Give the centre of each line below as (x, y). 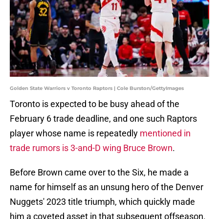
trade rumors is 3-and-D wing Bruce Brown (91, 148)
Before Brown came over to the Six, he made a (99, 173)
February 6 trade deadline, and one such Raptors (103, 119)
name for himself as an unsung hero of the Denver (107, 187)
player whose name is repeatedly (75, 133)
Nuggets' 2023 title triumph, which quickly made (102, 202)
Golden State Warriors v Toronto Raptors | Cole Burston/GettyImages (97, 88)
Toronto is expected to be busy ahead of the (95, 104)
